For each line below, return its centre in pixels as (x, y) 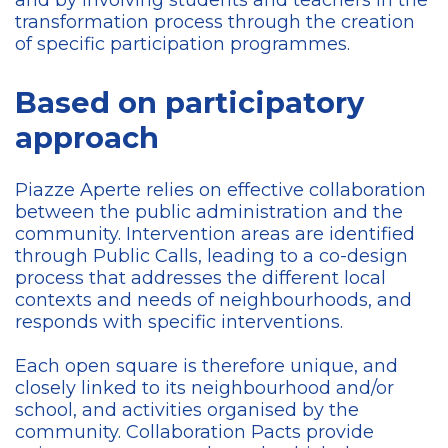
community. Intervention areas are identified (215, 234)
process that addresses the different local (200, 278)
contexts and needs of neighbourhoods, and (213, 300)
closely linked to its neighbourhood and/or (204, 388)
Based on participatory (189, 103)
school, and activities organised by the (187, 410)
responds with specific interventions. (181, 322)
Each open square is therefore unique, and (206, 366)
